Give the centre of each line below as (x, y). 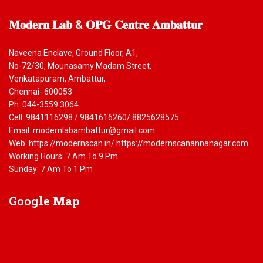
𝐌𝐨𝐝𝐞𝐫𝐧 (29, 24)
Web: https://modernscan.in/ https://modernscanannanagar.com (129, 143)
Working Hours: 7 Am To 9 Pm (63, 156)
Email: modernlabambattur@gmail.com (82, 130)
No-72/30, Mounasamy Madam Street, (80, 65)
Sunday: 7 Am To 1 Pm (51, 169)
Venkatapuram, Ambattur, (57, 78)
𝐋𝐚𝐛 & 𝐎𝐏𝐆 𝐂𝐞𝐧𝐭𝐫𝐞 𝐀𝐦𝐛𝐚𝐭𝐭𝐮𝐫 (126, 24)
